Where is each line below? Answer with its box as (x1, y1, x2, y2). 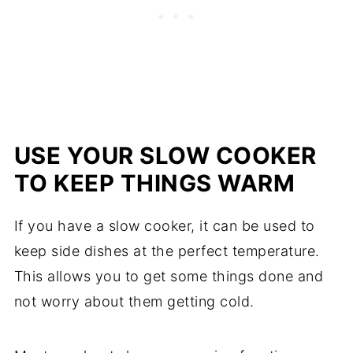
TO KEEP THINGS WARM (13, 169, 295, 198)
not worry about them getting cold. (13, 293, 255, 310)
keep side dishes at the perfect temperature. (13, 243, 320, 260)
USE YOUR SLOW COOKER (13, 142, 317, 170)
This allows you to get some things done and (13, 268, 324, 285)
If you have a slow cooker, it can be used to (13, 217, 315, 235)
